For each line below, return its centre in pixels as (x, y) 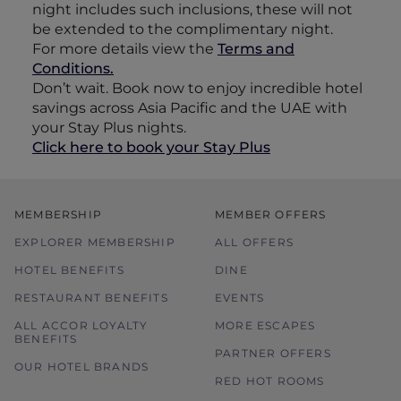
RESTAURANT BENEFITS (91, 298)
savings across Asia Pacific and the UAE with (190, 108)
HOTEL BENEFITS (69, 270)
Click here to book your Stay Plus (151, 147)
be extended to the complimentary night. (183, 29)
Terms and (256, 49)
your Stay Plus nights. (109, 128)
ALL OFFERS (254, 242)
